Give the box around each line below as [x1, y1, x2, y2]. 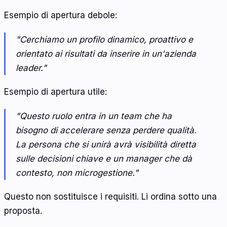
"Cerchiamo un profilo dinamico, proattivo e [16, 34, 193, 45]
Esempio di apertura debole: [4, 10, 117, 21]
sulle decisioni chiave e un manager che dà [16, 153, 192, 164]
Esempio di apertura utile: [4, 87, 107, 97]
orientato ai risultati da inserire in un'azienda [16, 48, 196, 59]
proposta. [4, 206, 42, 216]
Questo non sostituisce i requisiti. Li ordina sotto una [4, 192, 217, 202]
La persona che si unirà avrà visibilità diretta [16, 139, 196, 149]
